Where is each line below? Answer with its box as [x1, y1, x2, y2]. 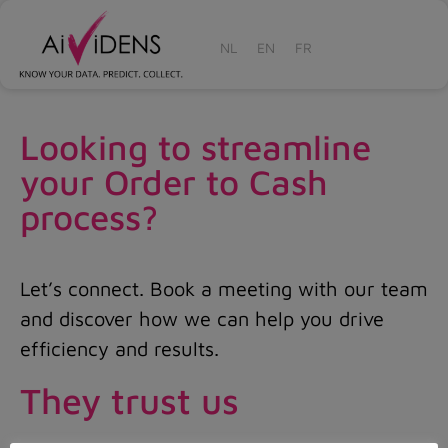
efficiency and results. [20, 336, 219, 360]
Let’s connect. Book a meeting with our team [20, 276, 428, 300]
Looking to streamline [20, 125, 371, 167]
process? [20, 195, 158, 237]
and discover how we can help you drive [20, 306, 384, 330]
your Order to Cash [20, 160, 328, 202]
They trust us [20, 379, 239, 423]
